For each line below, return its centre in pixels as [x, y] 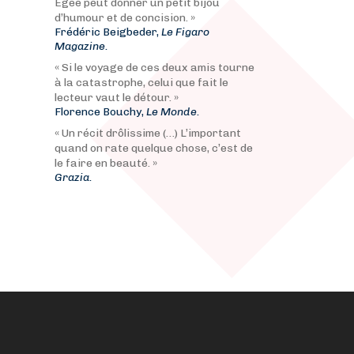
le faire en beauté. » [105, 163]
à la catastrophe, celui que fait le [141, 83]
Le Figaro [185, 32]
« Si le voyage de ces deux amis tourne [154, 68]
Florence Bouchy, [100, 112]
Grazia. [73, 177]
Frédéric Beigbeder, [107, 32]
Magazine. [81, 46]
